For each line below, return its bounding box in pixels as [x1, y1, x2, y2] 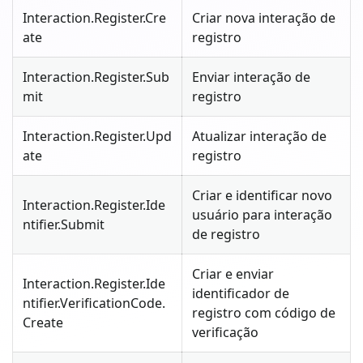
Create [23, 313, 63, 331]
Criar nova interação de [192, 8, 335, 27]
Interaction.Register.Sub [23, 67, 169, 86]
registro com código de [192, 303, 335, 322]
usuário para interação [192, 205, 332, 224]
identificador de [192, 284, 289, 302]
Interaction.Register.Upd [23, 126, 172, 145]
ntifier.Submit [23, 215, 105, 233]
